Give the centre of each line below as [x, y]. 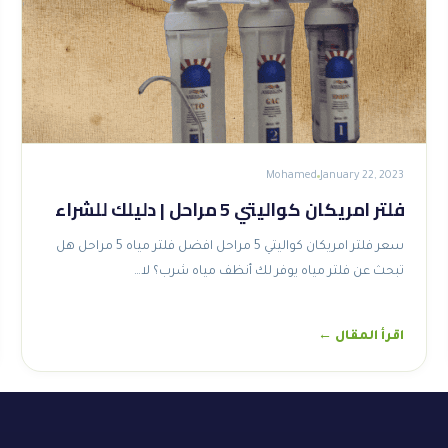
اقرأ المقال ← [361, 337]
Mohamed [292, 176]
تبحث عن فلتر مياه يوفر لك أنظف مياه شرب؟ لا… [269, 272]
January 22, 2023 [362, 176]
